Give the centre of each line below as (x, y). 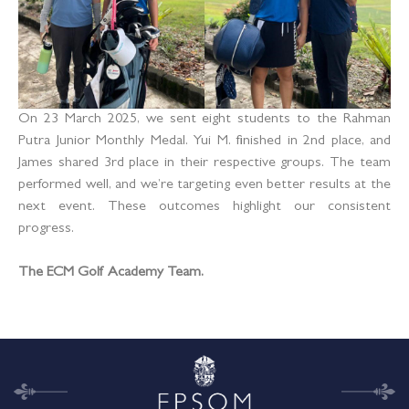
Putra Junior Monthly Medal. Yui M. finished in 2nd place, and (204, 142)
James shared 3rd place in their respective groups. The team (204, 164)
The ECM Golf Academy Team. (111, 273)
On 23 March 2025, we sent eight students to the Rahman (204, 120)
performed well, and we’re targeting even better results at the (204, 186)
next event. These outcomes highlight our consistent (204, 208)
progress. (46, 230)
